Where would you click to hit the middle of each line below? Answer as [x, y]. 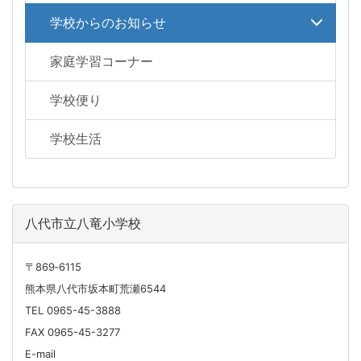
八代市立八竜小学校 [83, 223]
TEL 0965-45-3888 [73, 310]
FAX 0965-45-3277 [73, 332]
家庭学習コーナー [102, 61]
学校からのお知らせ [108, 22]
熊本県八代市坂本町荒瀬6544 [95, 288]
